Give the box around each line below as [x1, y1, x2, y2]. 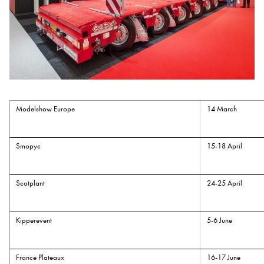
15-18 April [207, 141, 243, 151]
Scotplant [16, 179, 45, 188]
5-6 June [207, 216, 233, 225]
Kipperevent [16, 216, 52, 225]
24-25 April [207, 179, 243, 188]
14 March [207, 104, 237, 114]
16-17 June [207, 253, 241, 262]
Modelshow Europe [16, 104, 75, 114]
